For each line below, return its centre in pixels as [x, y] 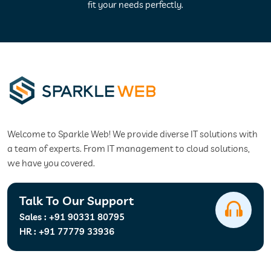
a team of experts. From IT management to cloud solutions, [129, 149]
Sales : [34, 217]
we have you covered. [51, 163]
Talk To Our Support [77, 201]
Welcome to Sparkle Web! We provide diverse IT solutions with [132, 134]
